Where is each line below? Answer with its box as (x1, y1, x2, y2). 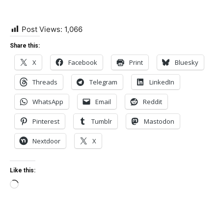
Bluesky (175, 58, 198, 67)
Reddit (143, 97, 162, 106)
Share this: (10, 42, 40, 49)
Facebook (68, 58, 97, 67)
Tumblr (91, 117, 112, 126)
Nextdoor (32, 137, 60, 145)
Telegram (89, 78, 117, 86)
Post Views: (22, 25, 62, 34)
